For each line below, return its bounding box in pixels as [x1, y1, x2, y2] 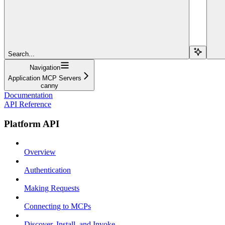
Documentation [4, 90, 53, 99]
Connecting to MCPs [24, 202, 91, 211]
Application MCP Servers [8, 74, 81, 82]
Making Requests [24, 184, 79, 193]
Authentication [24, 166, 71, 175]
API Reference [4, 99, 51, 108]
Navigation [29, 63, 60, 71]
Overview [24, 148, 56, 157]
